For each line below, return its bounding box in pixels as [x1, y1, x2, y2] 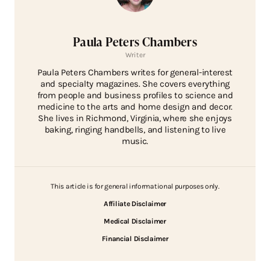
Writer [125, 51, 145, 60]
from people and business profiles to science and [37, 90, 233, 101]
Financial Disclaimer [101, 234, 169, 243]
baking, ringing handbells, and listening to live [44, 124, 226, 136]
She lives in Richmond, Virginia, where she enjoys [38, 113, 232, 124]
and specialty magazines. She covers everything [40, 78, 230, 90]
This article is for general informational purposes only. [51, 182, 219, 191]
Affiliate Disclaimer [104, 199, 166, 209]
